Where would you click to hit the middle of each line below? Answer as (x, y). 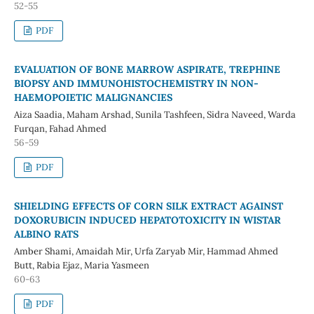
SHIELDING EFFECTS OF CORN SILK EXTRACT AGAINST (148, 206)
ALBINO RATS (46, 234)
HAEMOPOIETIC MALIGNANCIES (93, 97)
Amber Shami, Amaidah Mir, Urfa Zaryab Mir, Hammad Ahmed (146, 251)
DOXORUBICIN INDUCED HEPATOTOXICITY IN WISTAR (147, 220)
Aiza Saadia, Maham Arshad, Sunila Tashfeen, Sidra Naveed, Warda (155, 114)
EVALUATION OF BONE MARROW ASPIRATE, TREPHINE (147, 69)
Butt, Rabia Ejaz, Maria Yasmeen (81, 265)
